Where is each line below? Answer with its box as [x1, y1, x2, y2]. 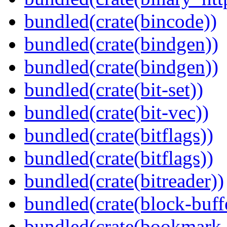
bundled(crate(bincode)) [24, 10, 217, 32]
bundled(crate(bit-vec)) [24, 101, 209, 124]
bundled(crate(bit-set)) [24, 79, 203, 101]
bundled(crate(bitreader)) [24, 170, 224, 192]
